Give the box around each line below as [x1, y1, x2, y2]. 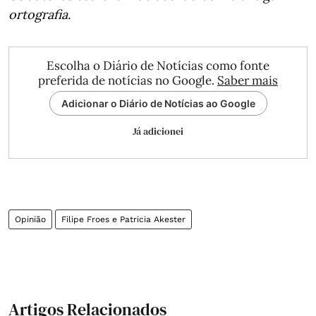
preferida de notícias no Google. [38, 73, 217, 88]
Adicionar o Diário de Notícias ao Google [61, 97, 255, 109]
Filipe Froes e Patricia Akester [61, 214, 186, 224]
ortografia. [8, 6, 71, 23]
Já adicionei [133, 124, 183, 138]
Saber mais [217, 73, 278, 88]
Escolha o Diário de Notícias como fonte [47, 58, 269, 73]
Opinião [15, 214, 46, 224]
